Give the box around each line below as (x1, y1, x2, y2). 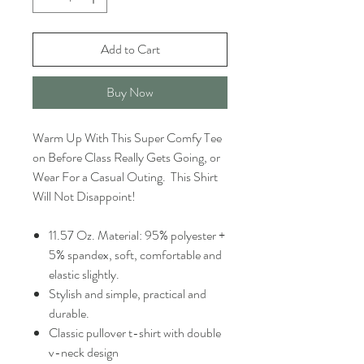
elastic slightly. (49, 265, 119, 284)
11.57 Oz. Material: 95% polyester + (49, 226, 225, 245)
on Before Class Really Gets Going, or (32, 148, 220, 167)
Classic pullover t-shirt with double (49, 323, 221, 342)
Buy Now (106, 83, 154, 102)
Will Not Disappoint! (32, 187, 136, 206)
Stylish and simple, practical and (49, 284, 206, 303)
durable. (49, 304, 89, 323)
